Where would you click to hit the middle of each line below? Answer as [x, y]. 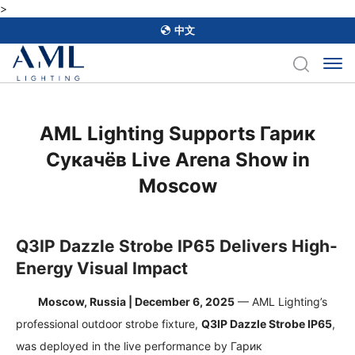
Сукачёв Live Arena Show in [177, 160]
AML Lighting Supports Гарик [177, 134]
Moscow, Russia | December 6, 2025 [137, 302]
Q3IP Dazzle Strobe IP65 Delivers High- [177, 246]
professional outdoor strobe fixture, [109, 324]
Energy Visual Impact [102, 269]
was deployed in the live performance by [124, 346]
